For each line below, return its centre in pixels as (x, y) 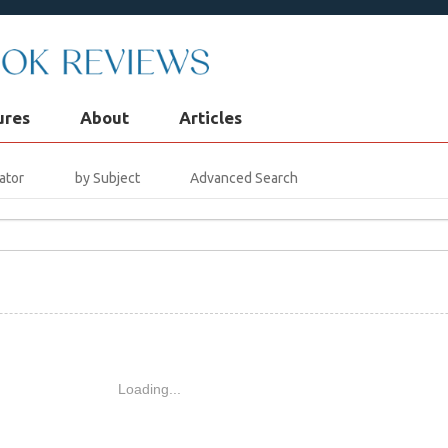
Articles (210, 117)
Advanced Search (244, 177)
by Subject (107, 177)
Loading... (149, 388)
